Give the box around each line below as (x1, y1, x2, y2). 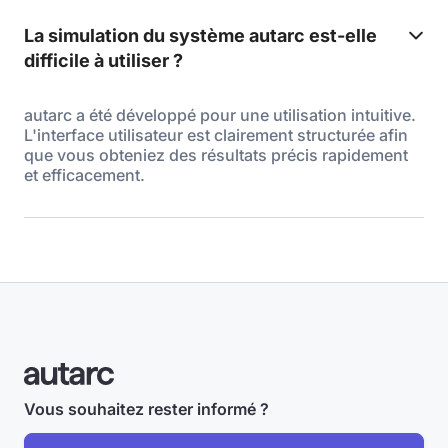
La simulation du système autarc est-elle (24, 25, 377, 46)
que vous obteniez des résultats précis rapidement (24, 145, 408, 165)
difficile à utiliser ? (24, 50, 183, 71)
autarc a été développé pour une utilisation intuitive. (24, 105, 416, 125)
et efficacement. (24, 165, 145, 185)
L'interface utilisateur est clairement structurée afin (24, 125, 408, 145)
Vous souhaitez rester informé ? (24, 399, 269, 419)
